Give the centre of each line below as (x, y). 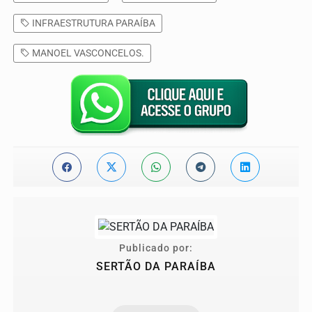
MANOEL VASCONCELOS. (87, 53)
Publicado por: (156, 249)
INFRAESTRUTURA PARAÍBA (93, 23)
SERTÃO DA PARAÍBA (156, 267)
